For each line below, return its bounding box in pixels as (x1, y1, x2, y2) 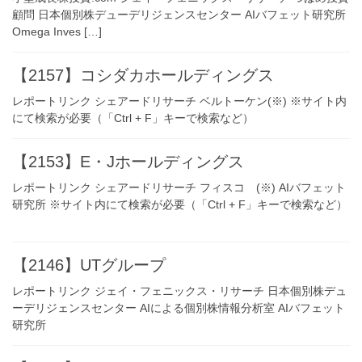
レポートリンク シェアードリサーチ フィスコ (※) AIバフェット (12, 180, 346, 194)
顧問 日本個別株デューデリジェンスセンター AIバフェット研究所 (12, 7, 346, 21)
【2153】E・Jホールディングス (12, 152, 244, 170)
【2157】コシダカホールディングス (12, 65, 274, 84)
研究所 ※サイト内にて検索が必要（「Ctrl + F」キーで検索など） (12, 197, 347, 211)
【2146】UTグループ (12, 255, 166, 274)
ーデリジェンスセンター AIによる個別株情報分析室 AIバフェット (12, 301, 345, 314)
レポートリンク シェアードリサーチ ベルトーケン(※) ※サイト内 (12, 94, 347, 107)
